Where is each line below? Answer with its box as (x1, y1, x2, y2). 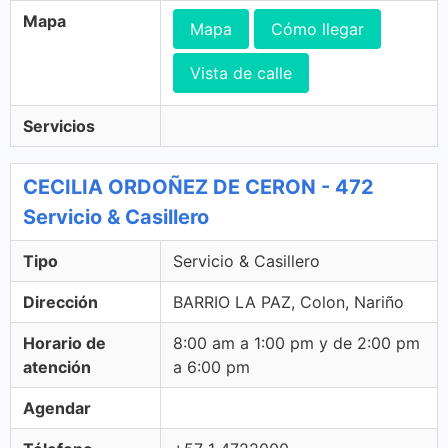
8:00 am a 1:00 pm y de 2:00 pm (173, 333, 420, 353)
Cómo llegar (271, 19, 364, 39)
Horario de (23, 333, 106, 353)
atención (23, 357, 91, 377)
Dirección (23, 292, 98, 312)
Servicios (23, 116, 95, 136)
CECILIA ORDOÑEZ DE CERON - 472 (23, 175, 374, 199)
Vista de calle (190, 63, 292, 83)
